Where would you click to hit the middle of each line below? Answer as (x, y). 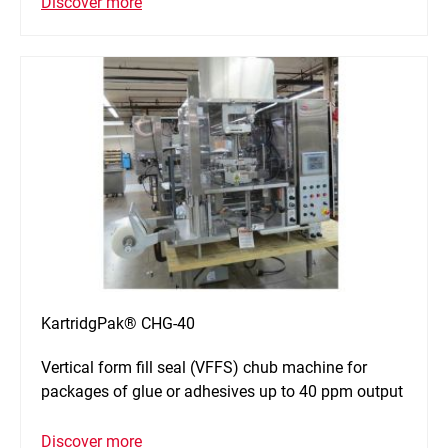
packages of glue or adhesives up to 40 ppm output (222, 392)
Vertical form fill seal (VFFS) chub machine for (204, 368)
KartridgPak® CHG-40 (118, 324)
